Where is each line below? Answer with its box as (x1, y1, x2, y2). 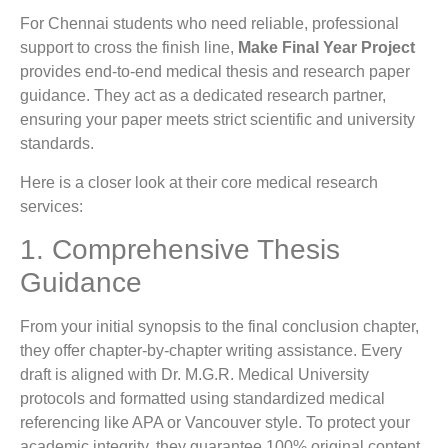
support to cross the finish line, (20, 39, 238, 57)
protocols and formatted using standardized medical (20, 389, 385, 407)
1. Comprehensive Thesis (20, 233, 340, 265)
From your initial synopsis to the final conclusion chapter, (20, 317, 419, 335)
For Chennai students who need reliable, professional (20, 15, 399, 33)
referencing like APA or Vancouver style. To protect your (20, 413, 410, 431)
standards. (20, 135, 94, 153)
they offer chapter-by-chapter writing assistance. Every (20, 341, 402, 359)
